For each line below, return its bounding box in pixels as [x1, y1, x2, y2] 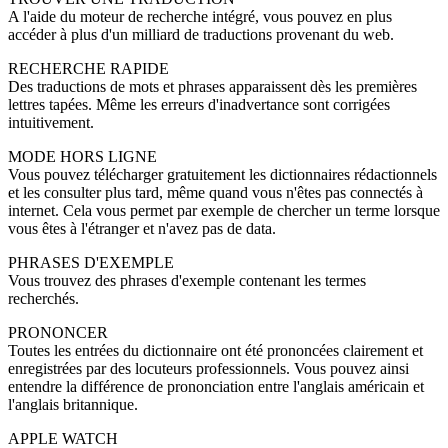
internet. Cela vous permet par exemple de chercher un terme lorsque [8, 201, 440, 219]
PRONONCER [8, 323, 108, 341]
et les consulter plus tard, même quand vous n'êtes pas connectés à [8, 183, 423, 201]
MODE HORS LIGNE [8, 147, 157, 165]
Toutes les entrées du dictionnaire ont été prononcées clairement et [8, 341, 423, 359]
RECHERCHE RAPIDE [8, 59, 169, 77]
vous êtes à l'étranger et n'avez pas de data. [8, 219, 276, 237]
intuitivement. [8, 113, 94, 131]
